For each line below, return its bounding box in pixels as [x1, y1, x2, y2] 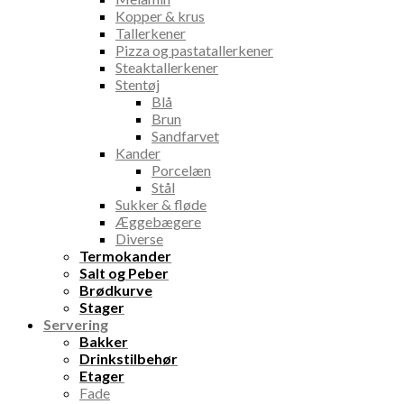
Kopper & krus [115, 7, 205, 25]
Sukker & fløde [115, 196, 207, 214]
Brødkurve [79, 281, 152, 299]
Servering [43, 316, 108, 334]
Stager [79, 298, 124, 317]
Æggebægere [115, 213, 201, 231]
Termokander [79, 247, 171, 265]
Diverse [115, 230, 163, 248]
